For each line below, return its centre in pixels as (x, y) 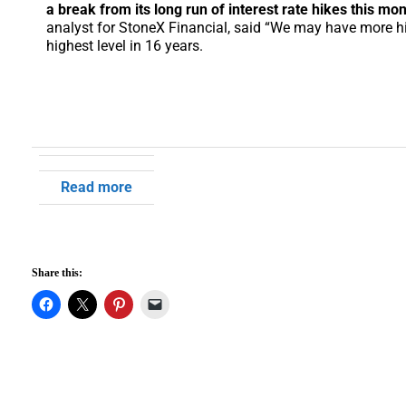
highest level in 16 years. (125, 46)
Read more (97, 187)
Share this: (57, 273)
